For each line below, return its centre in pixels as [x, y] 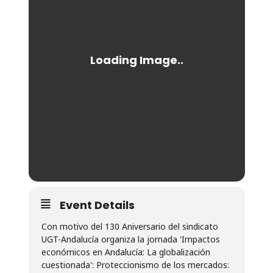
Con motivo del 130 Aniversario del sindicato [129, 226]
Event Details [97, 205]
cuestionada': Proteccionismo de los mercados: [135, 265]
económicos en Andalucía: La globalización [126, 252]
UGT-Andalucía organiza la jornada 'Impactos [130, 239]
